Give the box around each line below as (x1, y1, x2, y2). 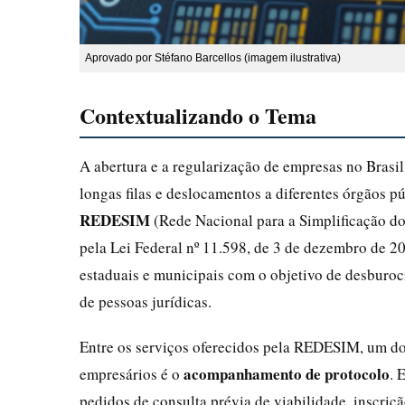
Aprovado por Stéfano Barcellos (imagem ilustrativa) (85, 51, 341, 64)
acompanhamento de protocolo (184, 362, 390, 385)
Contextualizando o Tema (80, 99, 316, 131)
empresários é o (80, 363, 184, 384)
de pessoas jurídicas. (80, 290, 212, 312)
